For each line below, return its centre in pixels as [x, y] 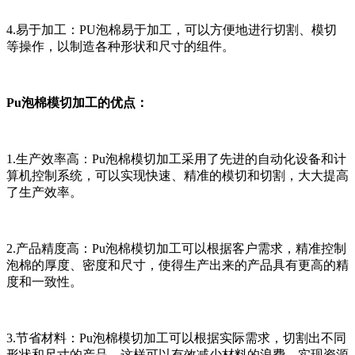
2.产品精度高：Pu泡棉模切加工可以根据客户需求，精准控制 [176, 249]
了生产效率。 [44, 193]
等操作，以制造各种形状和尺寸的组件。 [120, 47]
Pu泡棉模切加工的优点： [77, 103]
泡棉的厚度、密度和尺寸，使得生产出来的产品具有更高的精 [177, 265]
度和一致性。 [44, 282]
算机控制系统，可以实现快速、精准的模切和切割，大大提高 [177, 176]
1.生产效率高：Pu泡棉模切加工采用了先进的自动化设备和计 [176, 159]
